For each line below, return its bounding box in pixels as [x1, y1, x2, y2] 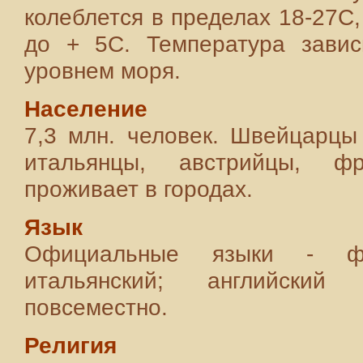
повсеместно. [24, 295, 168, 320]
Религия [24, 333, 117, 358]
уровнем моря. [24, 58, 181, 83]
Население [24, 96, 147, 122]
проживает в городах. [24, 177, 253, 202]
